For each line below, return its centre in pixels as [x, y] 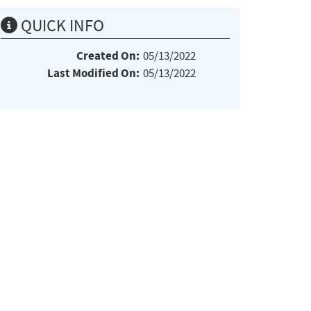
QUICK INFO [61, 25]
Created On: [108, 56]
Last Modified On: [93, 73]
